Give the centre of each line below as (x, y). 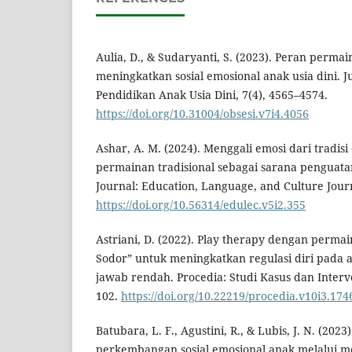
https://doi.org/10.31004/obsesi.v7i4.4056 (202, 114)
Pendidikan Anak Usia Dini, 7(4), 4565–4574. (212, 95)
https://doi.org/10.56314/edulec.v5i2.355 (201, 205)
